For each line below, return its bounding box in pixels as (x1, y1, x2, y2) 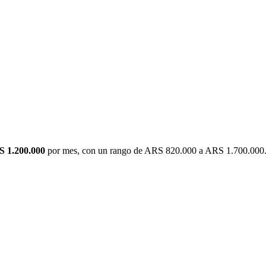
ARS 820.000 (144, 145, 197, 156)
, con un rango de (77, 145, 144, 156)
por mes (45, 145, 77, 156)
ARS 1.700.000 (205, 145, 264, 156)
